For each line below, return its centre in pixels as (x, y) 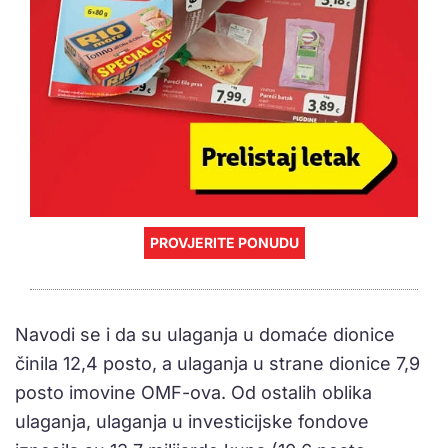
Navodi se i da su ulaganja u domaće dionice (205, 335)
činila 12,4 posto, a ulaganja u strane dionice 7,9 (217, 364)
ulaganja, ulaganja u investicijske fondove (192, 422)
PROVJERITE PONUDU (224, 243)
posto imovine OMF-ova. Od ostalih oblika (193, 393)
